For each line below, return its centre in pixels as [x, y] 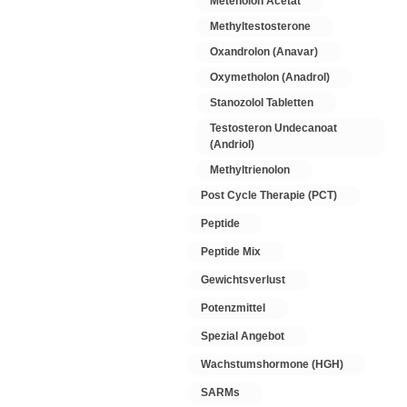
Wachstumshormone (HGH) [272, 364]
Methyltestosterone [260, 26]
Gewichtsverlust [243, 280]
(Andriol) [232, 144]
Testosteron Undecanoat [273, 128]
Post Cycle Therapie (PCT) [269, 195]
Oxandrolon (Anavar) [264, 52]
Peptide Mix [231, 252]
